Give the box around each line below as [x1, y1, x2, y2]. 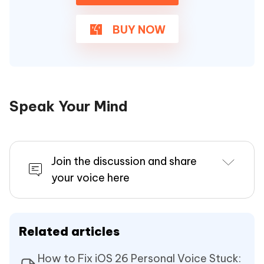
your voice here [51, 171, 130, 185]
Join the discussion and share [51, 154, 197, 169]
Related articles [19, 224, 120, 239]
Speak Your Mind [9, 97, 128, 115]
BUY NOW [110, 23, 166, 37]
